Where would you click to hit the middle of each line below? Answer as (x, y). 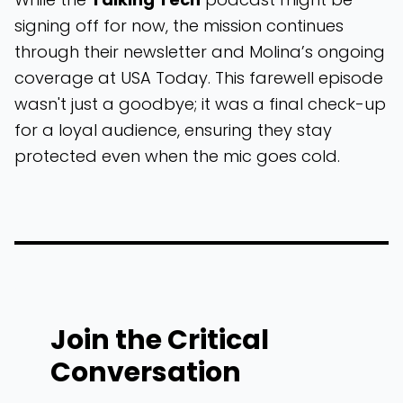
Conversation (146, 372)
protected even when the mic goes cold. (177, 156)
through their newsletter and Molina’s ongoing (200, 52)
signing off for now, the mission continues (179, 26)
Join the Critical (160, 340)
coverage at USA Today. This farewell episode (199, 78)
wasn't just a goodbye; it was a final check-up (200, 104)
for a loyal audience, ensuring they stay (173, 130)
